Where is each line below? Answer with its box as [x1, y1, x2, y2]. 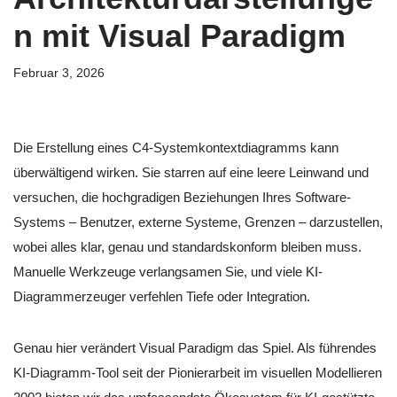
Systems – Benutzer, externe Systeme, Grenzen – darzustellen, [13, 214, 383, 230]
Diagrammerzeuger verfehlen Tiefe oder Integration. [13, 289, 310, 305]
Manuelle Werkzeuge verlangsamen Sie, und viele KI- [13, 264, 323, 280]
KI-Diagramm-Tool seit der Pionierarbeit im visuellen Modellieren [13, 365, 382, 381]
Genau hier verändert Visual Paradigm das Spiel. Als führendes [13, 340, 377, 356]
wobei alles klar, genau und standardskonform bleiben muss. [13, 239, 362, 255]
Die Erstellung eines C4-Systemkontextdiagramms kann [13, 140, 339, 156]
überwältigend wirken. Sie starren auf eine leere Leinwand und [13, 165, 369, 181]
